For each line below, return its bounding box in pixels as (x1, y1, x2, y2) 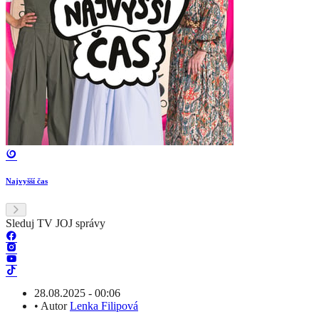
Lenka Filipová (70, 300, 138, 313)
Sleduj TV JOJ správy (6, 217, 105, 230)
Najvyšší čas (6, 177, 48, 186)
